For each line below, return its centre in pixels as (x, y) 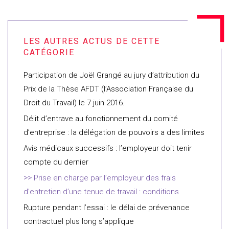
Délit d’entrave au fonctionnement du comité (101, 119)
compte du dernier (56, 162)
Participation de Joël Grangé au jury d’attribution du (111, 75)
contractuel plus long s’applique (79, 221)
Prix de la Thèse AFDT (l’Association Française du (108, 89)
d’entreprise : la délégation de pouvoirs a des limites (114, 132)
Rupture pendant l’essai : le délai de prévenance (107, 208)
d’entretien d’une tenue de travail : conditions (101, 192)
